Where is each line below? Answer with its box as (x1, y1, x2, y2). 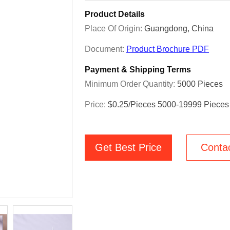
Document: (85, 45, 126, 53)
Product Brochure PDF (126, 45, 209, 53)
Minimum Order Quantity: (85, 80, 177, 88)
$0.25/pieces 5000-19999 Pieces (108, 100, 229, 109)
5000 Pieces (177, 80, 223, 88)
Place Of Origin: (85, 24, 144, 33)
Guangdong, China (144, 24, 214, 33)
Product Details (85, 10, 145, 18)
